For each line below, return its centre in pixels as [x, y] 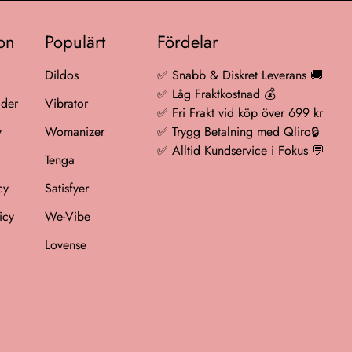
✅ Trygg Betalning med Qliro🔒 [238, 132]
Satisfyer [66, 188]
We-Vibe [67, 216]
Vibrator [66, 103]
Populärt [75, 42]
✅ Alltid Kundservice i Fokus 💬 [241, 150]
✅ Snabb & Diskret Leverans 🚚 [240, 75]
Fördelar [188, 42]
